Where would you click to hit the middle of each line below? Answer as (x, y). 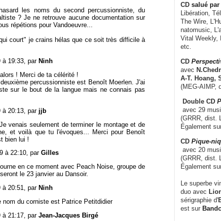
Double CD (196, 101)
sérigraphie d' (199, 200)
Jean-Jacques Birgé (68, 215)
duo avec (194, 191)
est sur (191, 208)
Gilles (50, 153)
